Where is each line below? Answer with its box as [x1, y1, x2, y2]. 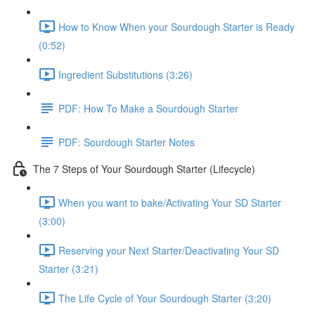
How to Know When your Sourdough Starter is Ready [58, 19, 295, 34]
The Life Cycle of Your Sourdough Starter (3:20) [58, 290, 271, 305]
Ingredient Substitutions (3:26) [58, 67, 193, 82]
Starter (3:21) [39, 262, 98, 276]
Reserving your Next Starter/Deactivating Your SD [58, 243, 279, 257]
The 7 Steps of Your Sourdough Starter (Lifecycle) [33, 161, 255, 176]
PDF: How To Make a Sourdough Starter [58, 101, 238, 115]
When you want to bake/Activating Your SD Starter [58, 195, 281, 210]
